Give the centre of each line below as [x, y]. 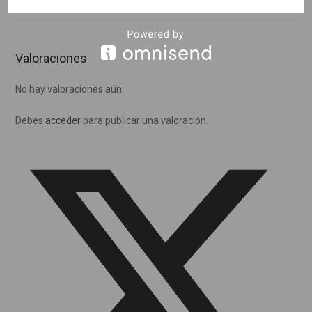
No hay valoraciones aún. [70, 89]
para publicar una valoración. [145, 120]
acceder [63, 120]
